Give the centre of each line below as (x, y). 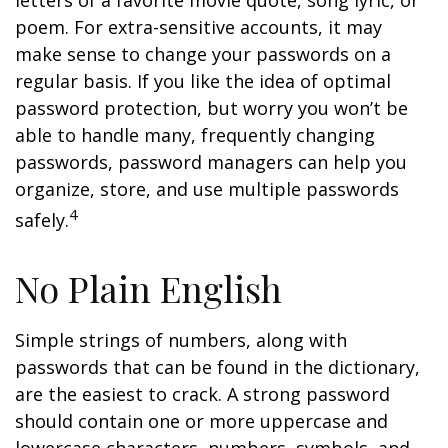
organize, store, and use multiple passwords (207, 189)
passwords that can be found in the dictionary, (217, 367)
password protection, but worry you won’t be (211, 108)
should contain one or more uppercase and (201, 421)
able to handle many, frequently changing (195, 135)
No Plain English (148, 288)
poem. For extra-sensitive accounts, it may (198, 27)
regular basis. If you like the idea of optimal (203, 81)
